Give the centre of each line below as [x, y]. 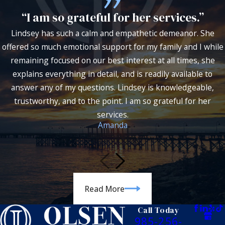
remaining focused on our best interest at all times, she [113, 60]
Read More [104, 189]
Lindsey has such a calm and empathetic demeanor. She [113, 33]
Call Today [158, 210]
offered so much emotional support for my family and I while [113, 46]
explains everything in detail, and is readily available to [113, 74]
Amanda [113, 125]
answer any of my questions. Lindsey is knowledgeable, [113, 87]
